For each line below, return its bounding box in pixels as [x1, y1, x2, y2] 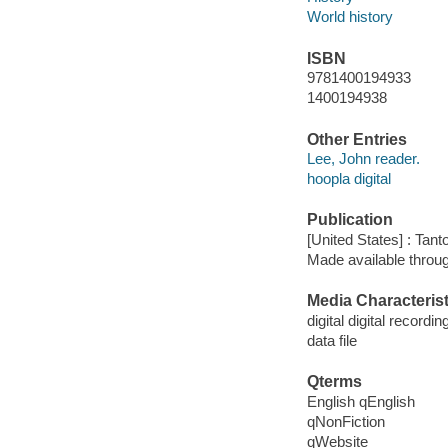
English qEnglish [306, 392, 415, 410]
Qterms [306, 373, 362, 391]
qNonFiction [306, 412, 385, 430]
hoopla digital [306, 170, 391, 188]
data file [306, 331, 357, 349]
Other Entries [306, 130, 407, 148]
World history [306, 8, 393, 26]
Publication [306, 211, 393, 229]
